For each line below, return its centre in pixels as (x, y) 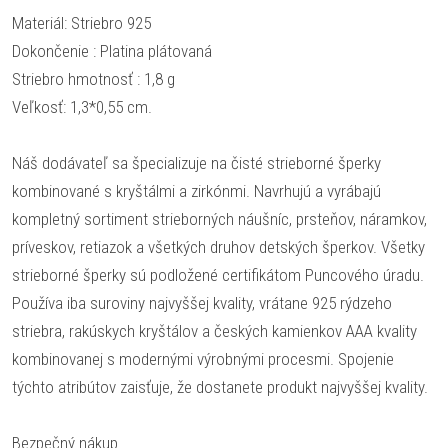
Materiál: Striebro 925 (81, 23)
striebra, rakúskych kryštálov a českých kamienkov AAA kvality (214, 331)
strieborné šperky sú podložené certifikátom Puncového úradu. (218, 275)
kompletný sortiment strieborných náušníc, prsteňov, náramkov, (219, 219)
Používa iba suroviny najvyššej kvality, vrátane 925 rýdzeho (202, 303)
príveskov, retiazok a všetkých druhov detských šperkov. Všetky (218, 247)
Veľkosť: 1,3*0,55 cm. (82, 107)
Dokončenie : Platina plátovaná (112, 51)
